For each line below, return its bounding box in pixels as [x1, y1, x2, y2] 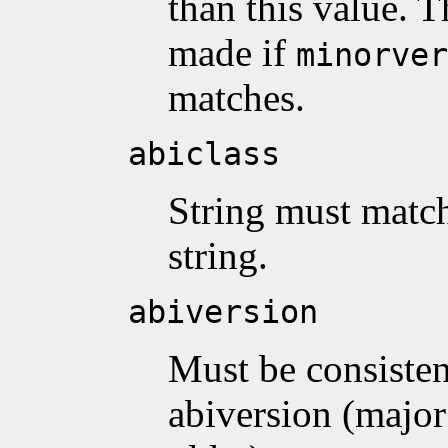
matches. [168, 75, 305, 119]
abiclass [128, 135, 280, 172]
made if [168, 30, 296, 74]
